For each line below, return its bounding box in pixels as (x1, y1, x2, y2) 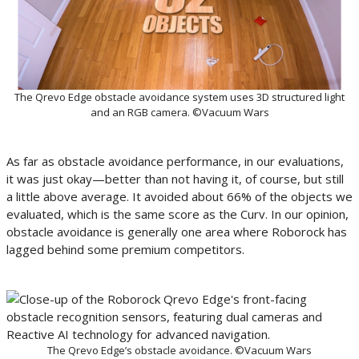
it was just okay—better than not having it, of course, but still (6, 170, 344, 187)
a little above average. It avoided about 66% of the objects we (6, 188, 353, 204)
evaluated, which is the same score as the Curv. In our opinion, (6, 205, 349, 222)
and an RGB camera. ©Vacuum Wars (90, 104, 269, 119)
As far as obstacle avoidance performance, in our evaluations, (6, 152, 344, 169)
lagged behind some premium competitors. (6, 240, 244, 257)
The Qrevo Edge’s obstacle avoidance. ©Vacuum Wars (47, 342, 312, 357)
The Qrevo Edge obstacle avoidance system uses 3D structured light (14, 89, 345, 104)
